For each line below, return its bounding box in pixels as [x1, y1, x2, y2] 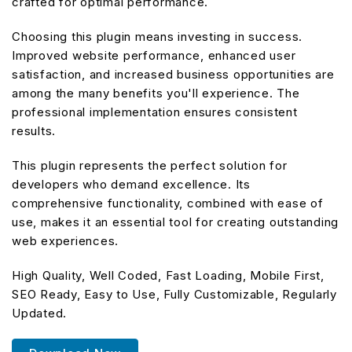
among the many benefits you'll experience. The [12, 85, 300, 101]
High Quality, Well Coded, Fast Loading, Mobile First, [12, 267, 324, 283]
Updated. [12, 305, 67, 321]
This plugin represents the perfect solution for [12, 157, 288, 173]
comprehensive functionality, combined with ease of [12, 195, 324, 211]
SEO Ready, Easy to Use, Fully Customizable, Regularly [12, 286, 337, 302]
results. [12, 123, 56, 138]
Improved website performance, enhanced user [12, 47, 296, 63]
